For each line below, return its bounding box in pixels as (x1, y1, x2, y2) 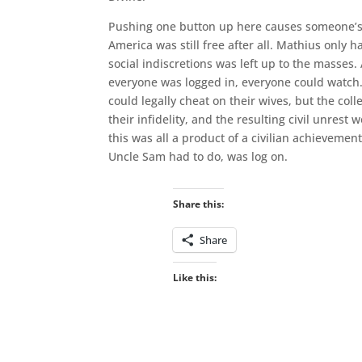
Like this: (172, 270, 217, 284)
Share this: (172, 196, 224, 211)
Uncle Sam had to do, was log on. (108, 148, 288, 164)
